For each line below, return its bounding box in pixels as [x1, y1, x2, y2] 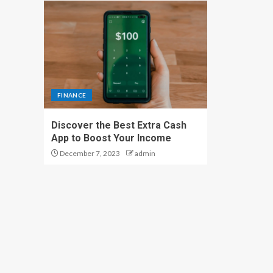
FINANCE [57, 91, 87, 99]
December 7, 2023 [58, 149, 120, 158]
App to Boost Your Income [51, 132, 171, 144]
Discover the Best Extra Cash [51, 119, 186, 131]
